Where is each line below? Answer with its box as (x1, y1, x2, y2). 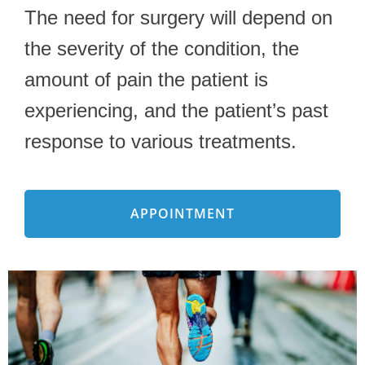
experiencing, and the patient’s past (24, 99, 328, 121)
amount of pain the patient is (24, 68, 268, 90)
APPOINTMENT (130, 204, 235, 222)
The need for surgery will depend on (24, 6, 332, 29)
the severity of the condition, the (24, 37, 299, 59)
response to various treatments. (24, 130, 297, 152)
